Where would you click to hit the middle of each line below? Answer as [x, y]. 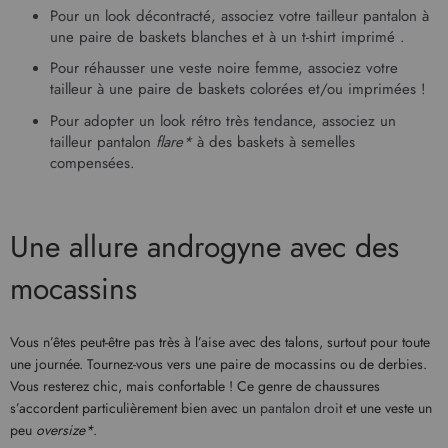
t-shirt [319, 36]
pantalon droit [301, 408]
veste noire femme [238, 68]
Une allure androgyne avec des [204, 247]
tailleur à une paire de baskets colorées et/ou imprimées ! [238, 89]
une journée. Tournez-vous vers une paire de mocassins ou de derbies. [218, 364]
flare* [174, 141]
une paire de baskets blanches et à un [176, 36]
